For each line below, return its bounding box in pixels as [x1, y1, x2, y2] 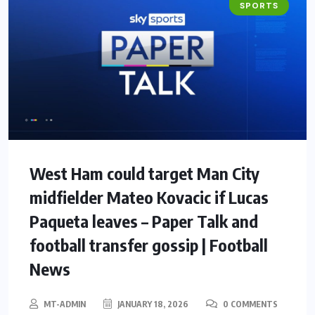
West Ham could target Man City [30, 162, 259, 184]
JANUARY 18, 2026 [115, 298, 188, 309]
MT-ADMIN [44, 298, 86, 309]
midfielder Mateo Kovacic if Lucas [30, 186, 269, 207]
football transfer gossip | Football [30, 233, 268, 255]
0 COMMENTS [221, 298, 278, 309]
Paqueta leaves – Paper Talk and [30, 210, 258, 231]
